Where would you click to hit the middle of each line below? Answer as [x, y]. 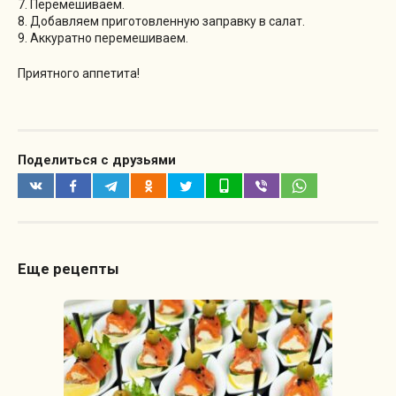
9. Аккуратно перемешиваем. [103, 38]
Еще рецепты [69, 268]
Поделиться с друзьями [97, 160]
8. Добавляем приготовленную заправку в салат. [161, 21]
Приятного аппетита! [79, 73]
